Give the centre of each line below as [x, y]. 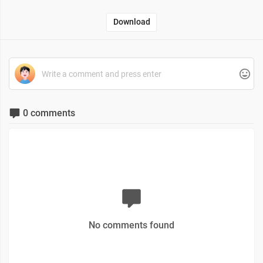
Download [131, 22]
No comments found [131, 225]
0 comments [48, 113]
